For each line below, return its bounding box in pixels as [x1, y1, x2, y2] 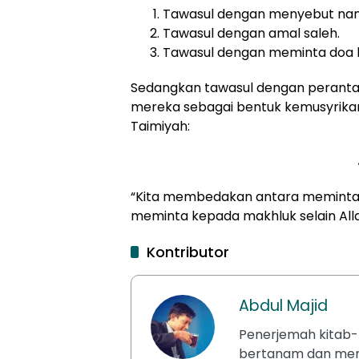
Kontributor [147, 241, 229, 262]
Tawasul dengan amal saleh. [163, 23, 340, 42]
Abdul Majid [239, 294, 328, 317]
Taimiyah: [131, 116, 190, 135]
